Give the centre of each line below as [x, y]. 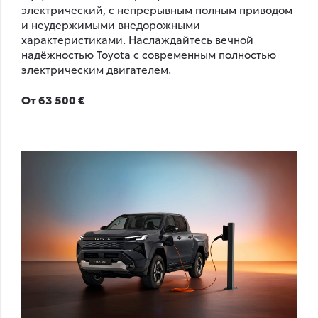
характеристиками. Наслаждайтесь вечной [137, 39]
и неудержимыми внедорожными [111, 24]
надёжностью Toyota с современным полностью [149, 54]
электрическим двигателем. [96, 69]
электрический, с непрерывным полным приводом [157, 9]
